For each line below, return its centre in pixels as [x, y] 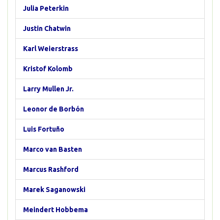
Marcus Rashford [51, 169]
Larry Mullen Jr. [48, 89]
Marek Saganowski [54, 190]
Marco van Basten [53, 149]
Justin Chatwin [47, 28]
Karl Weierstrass [51, 49]
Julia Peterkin [46, 8]
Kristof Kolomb [48, 69]
